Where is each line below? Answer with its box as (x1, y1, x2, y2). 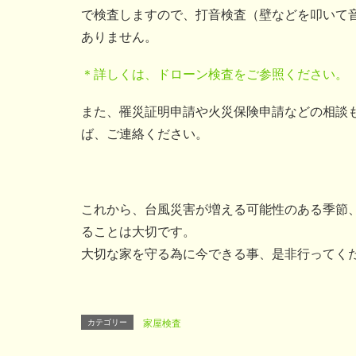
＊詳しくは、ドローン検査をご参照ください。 (81, 67, 348, 81)
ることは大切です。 (81, 224, 195, 238)
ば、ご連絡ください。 (81, 127, 208, 141)
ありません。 (81, 29, 157, 44)
